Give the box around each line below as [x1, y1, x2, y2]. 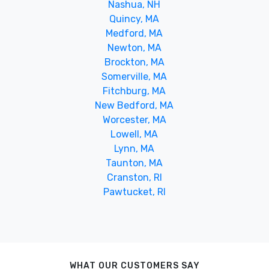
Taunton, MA [106, 157, 163, 169]
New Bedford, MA [95, 99, 174, 111]
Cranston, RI [106, 171, 162, 183]
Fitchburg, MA [103, 85, 166, 97]
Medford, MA [106, 27, 163, 39]
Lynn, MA [114, 142, 155, 154]
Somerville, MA [101, 70, 168, 82]
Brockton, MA [104, 56, 165, 68]
